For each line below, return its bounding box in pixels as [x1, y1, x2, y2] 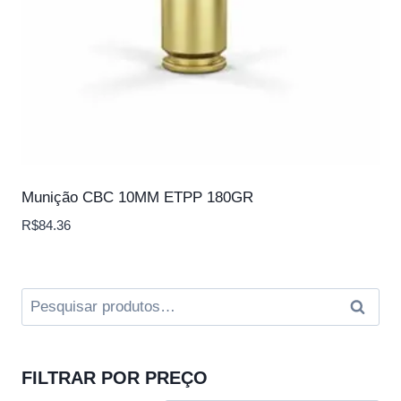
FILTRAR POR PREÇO [21, 367, 208, 388]
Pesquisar [21, 290, 88, 308]
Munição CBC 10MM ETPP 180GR [21, 188, 253, 206]
